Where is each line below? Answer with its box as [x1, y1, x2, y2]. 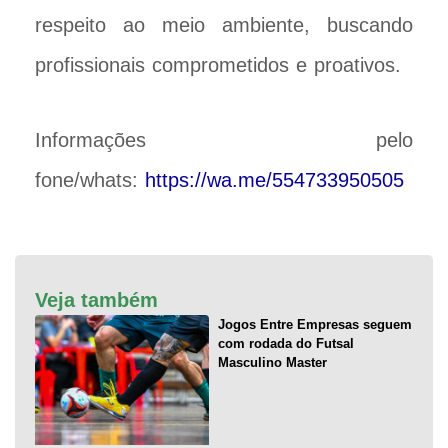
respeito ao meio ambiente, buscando [35, 13, 413, 36]
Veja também [35, 288, 158, 311]
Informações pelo [35, 128, 413, 151]
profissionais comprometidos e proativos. [35, 53, 401, 76]
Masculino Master [217, 354, 327, 370]
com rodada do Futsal [217, 335, 354, 351]
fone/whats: [35, 168, 145, 191]
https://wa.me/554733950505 [145, 168, 404, 191]
